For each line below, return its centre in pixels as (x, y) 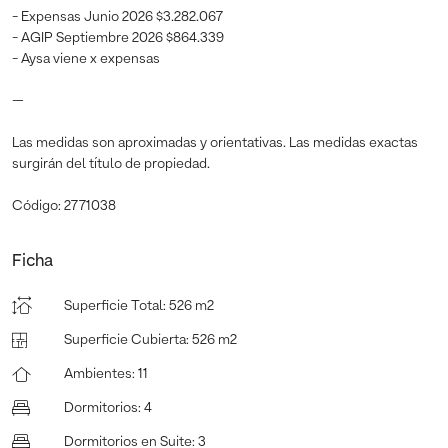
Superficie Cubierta (125, 339)
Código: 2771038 (64, 205)
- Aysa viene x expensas (87, 58)
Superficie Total (113, 305)
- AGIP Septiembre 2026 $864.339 (118, 37)
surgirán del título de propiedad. (111, 163)
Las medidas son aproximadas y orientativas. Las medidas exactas (215, 142)
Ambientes (98, 373)
